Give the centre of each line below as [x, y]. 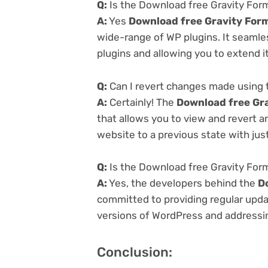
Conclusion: [135, 252]
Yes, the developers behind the [182, 183]
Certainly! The [142, 102]
